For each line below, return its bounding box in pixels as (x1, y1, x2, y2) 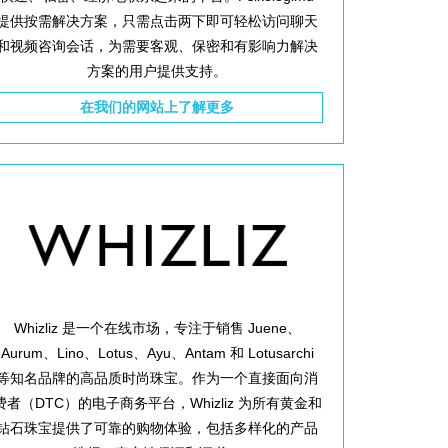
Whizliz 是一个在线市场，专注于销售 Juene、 (13, 320, 301, 337)
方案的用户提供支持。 (87, 63, 228, 79)
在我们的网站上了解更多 (80, 99, 235, 115)
